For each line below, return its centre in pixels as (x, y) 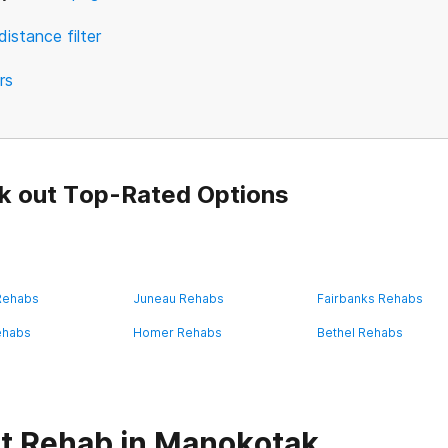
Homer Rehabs (177, 332)
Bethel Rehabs (360, 332)
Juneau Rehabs (178, 298)
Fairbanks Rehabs (370, 298)
